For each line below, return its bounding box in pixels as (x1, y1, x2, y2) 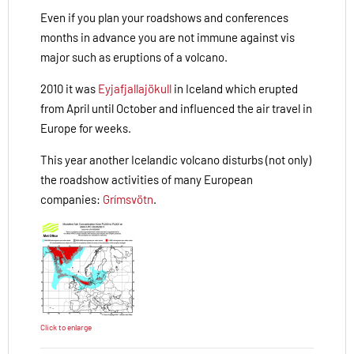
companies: (40, 192, 103, 207)
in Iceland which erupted (171, 81, 298, 96)
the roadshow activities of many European (40, 172, 253, 187)
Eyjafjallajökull (98, 81, 171, 96)
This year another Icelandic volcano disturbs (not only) (40, 153, 311, 168)
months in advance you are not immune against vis (40, 30, 295, 45)
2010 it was (40, 81, 98, 96)
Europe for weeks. (40, 121, 131, 136)
